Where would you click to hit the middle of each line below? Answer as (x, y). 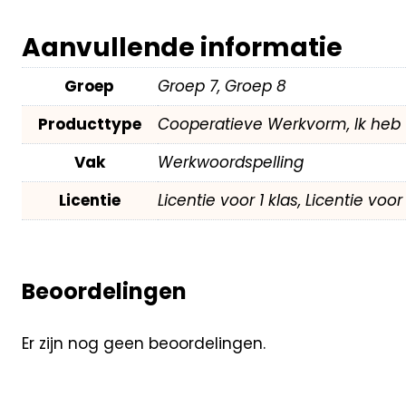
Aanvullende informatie (182, 47)
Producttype (89, 124)
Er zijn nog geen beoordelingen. (143, 344)
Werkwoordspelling (230, 162)
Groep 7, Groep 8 (222, 86)
